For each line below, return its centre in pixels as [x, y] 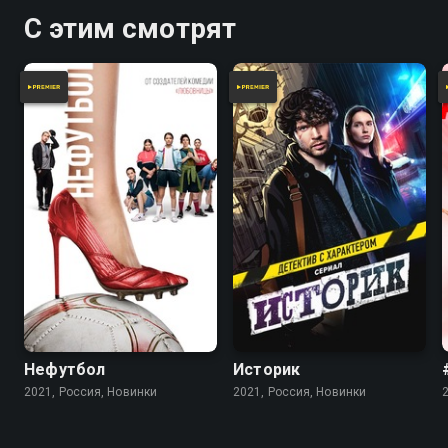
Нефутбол [65, 370]
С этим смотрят [130, 28]
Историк [267, 370]
